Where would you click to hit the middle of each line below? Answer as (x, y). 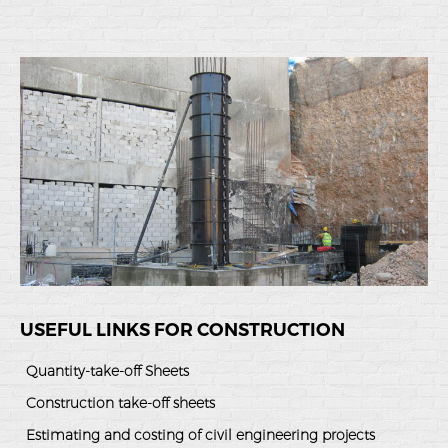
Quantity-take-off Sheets (107, 371)
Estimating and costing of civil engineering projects (200, 435)
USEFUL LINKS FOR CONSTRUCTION (182, 330)
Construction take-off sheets (120, 403)
